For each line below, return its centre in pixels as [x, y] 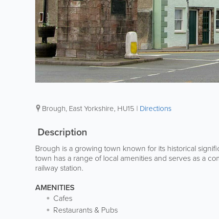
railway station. [59, 168]
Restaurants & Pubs [86, 210]
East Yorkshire [91, 109]
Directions [156, 109]
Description [61, 132]
